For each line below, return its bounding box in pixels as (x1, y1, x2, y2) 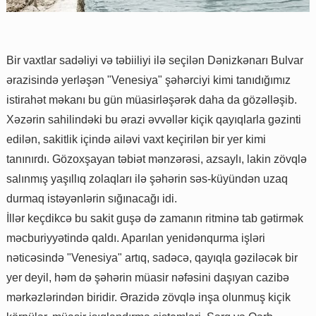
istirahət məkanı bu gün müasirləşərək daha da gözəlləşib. (6, 94, 300, 107)
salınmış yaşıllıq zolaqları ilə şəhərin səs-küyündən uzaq (6, 173, 288, 186)
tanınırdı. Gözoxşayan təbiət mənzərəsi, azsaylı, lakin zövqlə (6, 153, 307, 166)
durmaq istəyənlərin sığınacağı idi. (6, 193, 177, 205)
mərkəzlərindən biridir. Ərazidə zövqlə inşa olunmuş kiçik (6, 291, 291, 304)
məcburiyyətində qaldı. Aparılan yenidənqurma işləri (6, 232, 265, 245)
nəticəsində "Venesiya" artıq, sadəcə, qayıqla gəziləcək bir (6, 252, 298, 265)
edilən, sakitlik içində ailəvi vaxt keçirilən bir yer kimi (6, 133, 266, 146)
